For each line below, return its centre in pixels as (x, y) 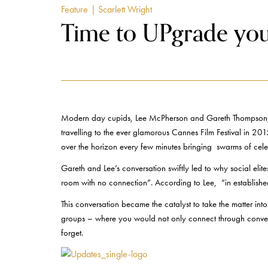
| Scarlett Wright (121, 9)
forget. (72, 233)
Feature (74, 9)
